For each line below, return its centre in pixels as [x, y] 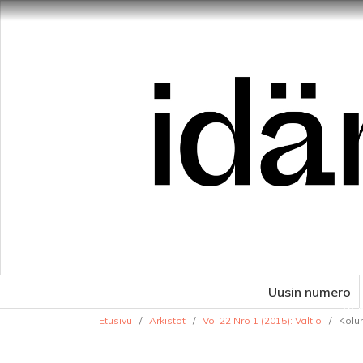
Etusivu [115, 320]
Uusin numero [309, 292]
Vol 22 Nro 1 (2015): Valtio [262, 320]
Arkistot [167, 320]
